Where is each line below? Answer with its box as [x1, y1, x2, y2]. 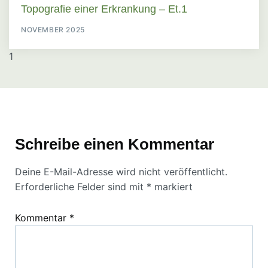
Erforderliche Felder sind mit [15, 180, 147, 193]
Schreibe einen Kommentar [15, 135, 214, 153]
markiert [151, 180, 193, 193]
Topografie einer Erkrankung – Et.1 [21, 2, 187, 15]
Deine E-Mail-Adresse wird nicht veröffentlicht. [15, 165, 227, 178]
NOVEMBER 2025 [21, 25, 85, 34]
